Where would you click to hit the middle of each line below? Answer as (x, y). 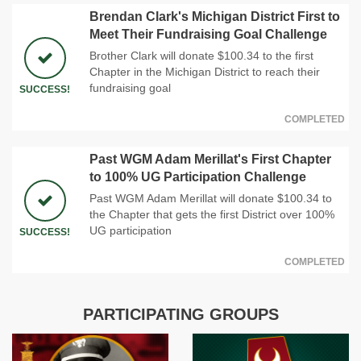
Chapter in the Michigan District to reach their (205, 71)
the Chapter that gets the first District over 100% (212, 214)
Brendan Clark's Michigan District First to (215, 16)
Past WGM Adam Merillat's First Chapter (210, 159)
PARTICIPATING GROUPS (180, 314)
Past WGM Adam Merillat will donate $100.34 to (211, 198)
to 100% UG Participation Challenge (198, 176)
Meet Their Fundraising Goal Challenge (208, 34)
